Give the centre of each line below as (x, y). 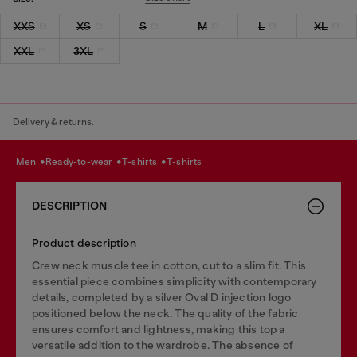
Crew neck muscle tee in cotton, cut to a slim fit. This (169, 265)
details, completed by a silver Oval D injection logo (162, 297)
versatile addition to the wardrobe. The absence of (163, 345)
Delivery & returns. (53, 122)
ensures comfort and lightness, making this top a (159, 329)
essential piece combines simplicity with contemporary (175, 281)
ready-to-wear (83, 162)
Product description (84, 243)
